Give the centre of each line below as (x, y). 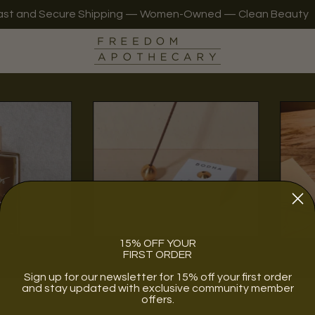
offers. (157, 300)
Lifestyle (176, 206)
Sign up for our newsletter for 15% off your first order (157, 277)
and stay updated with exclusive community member (157, 288)
